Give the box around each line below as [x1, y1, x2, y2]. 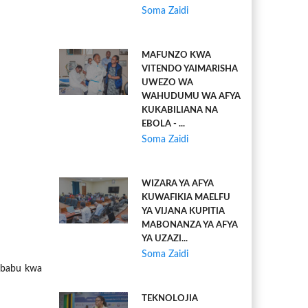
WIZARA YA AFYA [142, 179, 214, 188]
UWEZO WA [142, 78, 193, 87]
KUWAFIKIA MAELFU [142, 193, 230, 202]
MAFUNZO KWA [142, 51, 211, 60]
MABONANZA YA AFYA [142, 221, 238, 230]
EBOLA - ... [142, 120, 185, 129]
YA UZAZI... [142, 234, 188, 243]
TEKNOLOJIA [142, 294, 198, 303]
